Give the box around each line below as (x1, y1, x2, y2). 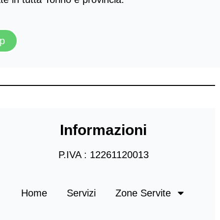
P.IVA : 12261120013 (58, 149, 149, 161)
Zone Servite (115, 187, 171, 198)
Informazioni (60, 122, 147, 138)
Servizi (67, 187, 96, 198)
